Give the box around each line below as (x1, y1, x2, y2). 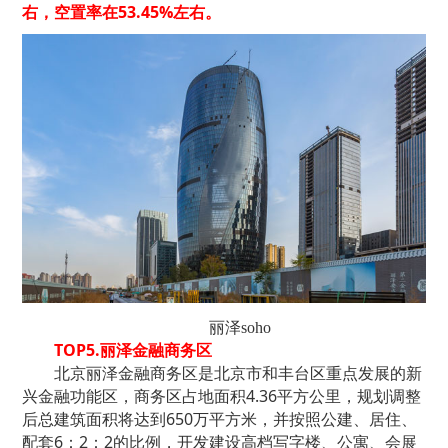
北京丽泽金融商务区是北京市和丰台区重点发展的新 (54, 362, 423, 385)
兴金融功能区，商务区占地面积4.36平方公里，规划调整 (22, 385, 422, 408)
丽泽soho (209, 319, 271, 337)
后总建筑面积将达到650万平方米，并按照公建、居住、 (22, 408, 418, 431)
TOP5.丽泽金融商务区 (54, 339, 213, 362)
